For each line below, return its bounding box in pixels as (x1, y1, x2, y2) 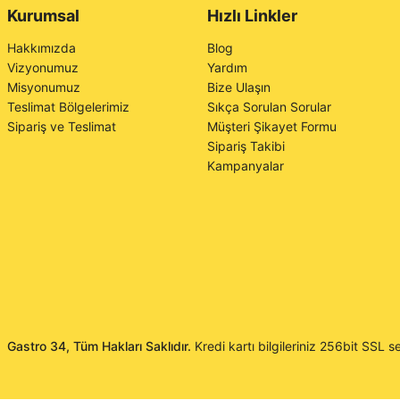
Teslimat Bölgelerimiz (7, 99, 129, 114)
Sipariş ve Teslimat (7, 119, 116, 134)
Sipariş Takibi (207, 138, 285, 154)
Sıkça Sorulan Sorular (207, 99, 331, 114)
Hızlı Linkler (207, 6, 297, 25)
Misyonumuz (7, 79, 80, 95)
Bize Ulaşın (207, 79, 271, 95)
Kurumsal (7, 6, 79, 25)
